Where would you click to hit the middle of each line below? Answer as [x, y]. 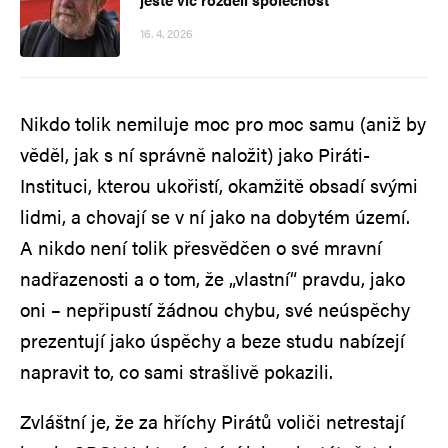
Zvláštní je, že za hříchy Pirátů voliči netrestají [212, 421]
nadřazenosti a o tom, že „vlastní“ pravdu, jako [212, 278]
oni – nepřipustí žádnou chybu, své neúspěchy [215, 309]
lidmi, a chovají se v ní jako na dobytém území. [215, 216]
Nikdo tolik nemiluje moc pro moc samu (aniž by [223, 123]
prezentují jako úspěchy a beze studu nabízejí [212, 340]
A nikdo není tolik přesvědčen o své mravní [201, 247]
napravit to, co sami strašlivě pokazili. [176, 371]
